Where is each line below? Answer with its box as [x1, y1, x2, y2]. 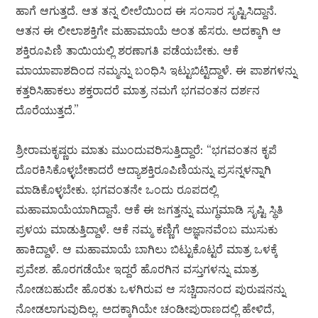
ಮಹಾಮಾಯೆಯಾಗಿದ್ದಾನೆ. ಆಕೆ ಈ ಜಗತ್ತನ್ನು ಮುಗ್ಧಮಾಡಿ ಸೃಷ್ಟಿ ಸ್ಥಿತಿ [16, 202, 284, 217]
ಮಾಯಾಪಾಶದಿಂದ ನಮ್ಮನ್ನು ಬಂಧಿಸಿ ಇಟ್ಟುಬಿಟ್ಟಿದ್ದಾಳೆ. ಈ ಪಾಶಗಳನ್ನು [16, 63, 297, 78]
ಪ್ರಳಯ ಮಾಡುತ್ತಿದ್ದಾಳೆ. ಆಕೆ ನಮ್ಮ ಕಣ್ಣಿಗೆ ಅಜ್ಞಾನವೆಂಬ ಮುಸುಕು [16, 222, 278, 237]
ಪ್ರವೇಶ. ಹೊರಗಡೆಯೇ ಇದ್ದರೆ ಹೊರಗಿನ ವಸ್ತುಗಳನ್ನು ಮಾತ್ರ [16, 262, 258, 277]
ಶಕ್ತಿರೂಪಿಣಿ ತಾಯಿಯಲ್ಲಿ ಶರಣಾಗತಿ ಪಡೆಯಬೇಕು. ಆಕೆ [16, 43, 239, 58]
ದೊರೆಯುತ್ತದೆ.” [16, 103, 79, 118]
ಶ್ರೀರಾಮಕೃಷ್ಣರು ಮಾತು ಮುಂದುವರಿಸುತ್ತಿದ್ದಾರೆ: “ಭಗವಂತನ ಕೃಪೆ [16, 143, 278, 158]
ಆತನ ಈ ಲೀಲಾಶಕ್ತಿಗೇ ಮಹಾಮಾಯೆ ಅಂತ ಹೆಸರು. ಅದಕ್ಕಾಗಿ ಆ [16, 23, 282, 38]
